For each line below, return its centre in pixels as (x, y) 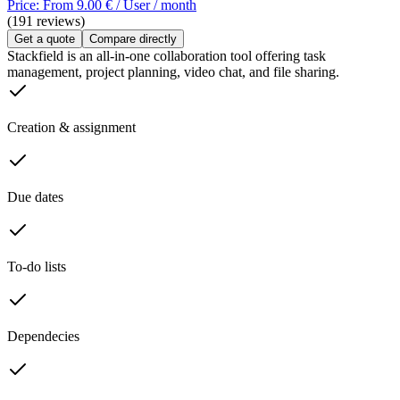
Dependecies (43, 337)
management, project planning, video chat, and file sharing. (173, 72)
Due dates (35, 197)
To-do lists (37, 267)
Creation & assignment (71, 128)
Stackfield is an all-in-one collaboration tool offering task (167, 56)
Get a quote (45, 39)
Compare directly (133, 39)
